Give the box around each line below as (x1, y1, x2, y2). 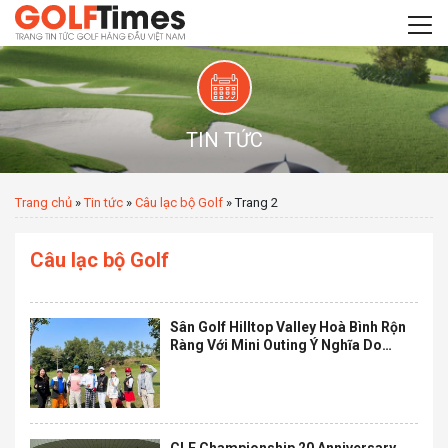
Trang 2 (235, 195, 278, 210)
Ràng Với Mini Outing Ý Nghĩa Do (170, 337, 382, 353)
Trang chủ (15, 195, 72, 210)
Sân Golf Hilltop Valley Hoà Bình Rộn (170, 319, 406, 335)
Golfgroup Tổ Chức (170, 355, 297, 371)
